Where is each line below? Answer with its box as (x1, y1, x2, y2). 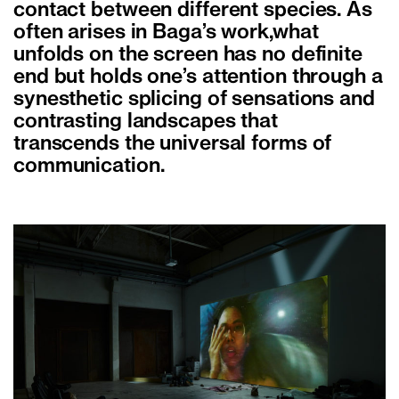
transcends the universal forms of (13, 134, 332, 153)
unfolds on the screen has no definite (13, 45, 362, 64)
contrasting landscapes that (13, 112, 278, 131)
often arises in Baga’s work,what (13, 23, 319, 42)
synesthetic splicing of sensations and (13, 90, 375, 109)
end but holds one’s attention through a (13, 68, 383, 86)
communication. (13, 157, 165, 175)
